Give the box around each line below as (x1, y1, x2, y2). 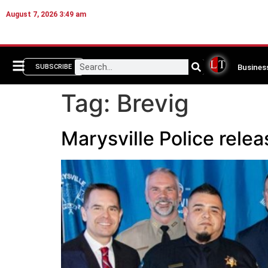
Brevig (117, 89, 189, 118)
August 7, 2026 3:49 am (6, 10, 86, 19)
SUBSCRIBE (35, 63, 72, 71)
